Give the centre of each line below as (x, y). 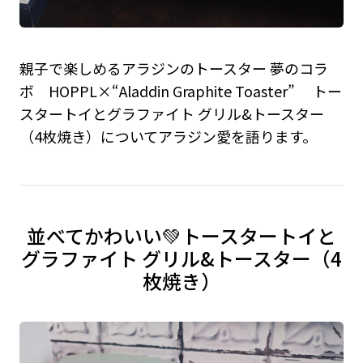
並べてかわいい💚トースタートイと (181, 236)
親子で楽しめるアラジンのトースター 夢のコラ (173, 68)
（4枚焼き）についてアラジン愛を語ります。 (168, 136)
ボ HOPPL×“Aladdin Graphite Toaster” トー (180, 90)
